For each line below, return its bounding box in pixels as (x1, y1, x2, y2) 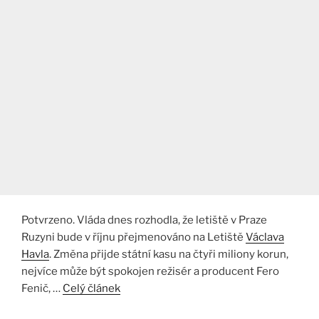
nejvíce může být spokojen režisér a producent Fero (21, 264, 279, 278)
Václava (246, 230, 284, 244)
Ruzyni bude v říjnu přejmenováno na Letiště (21, 230, 246, 244)
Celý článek (63, 281, 120, 295)
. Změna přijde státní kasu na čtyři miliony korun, (49, 247, 288, 261)
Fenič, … (21, 281, 63, 295)
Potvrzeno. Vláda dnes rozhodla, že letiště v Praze (21, 213, 267, 226)
